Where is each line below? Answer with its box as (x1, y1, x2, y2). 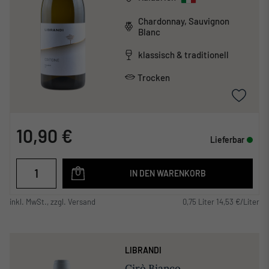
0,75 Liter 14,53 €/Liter (183, 196, 259, 207)
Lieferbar (210, 134, 244, 145)
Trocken (137, 71, 170, 83)
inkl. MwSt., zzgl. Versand (10, 196, 95, 207)
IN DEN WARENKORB (130, 168, 206, 178)
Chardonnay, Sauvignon (138, 15, 229, 26)
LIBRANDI (124, 244, 162, 255)
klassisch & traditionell (138, 49, 229, 61)
